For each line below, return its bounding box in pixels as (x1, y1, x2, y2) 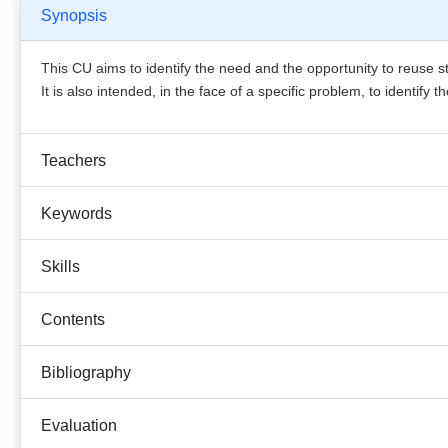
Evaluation (41, 416, 117, 434)
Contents (41, 310, 105, 328)
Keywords (41, 204, 112, 222)
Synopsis (41, 6, 107, 24)
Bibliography (41, 363, 131, 381)
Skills (41, 257, 80, 275)
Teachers (41, 151, 106, 169)
